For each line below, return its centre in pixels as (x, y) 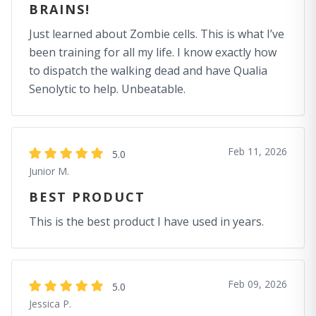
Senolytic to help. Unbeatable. (107, 89)
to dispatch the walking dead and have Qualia (148, 71)
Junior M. (49, 171)
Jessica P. (50, 304)
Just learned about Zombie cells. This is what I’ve (157, 34)
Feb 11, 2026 (257, 151)
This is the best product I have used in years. (146, 221)
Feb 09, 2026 (257, 284)
